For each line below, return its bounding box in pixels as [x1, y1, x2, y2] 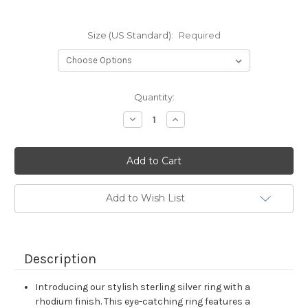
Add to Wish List [105, 192, 185, 205]
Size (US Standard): [87, 30, 175, 41]
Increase [170, 113, 212, 125]
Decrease [126, 113, 173, 125]
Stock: [14, 104, 43, 116]
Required [178, 30, 221, 41]
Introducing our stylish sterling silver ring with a [35, 281, 251, 294]
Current [14, 91, 49, 103]
